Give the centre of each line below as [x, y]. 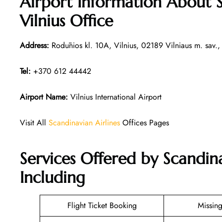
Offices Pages [144, 122]
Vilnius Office [66, 21]
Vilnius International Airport [115, 97]
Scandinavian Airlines [84, 122]
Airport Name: [44, 97]
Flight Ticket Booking [102, 206]
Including [53, 178]
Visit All [34, 122]
